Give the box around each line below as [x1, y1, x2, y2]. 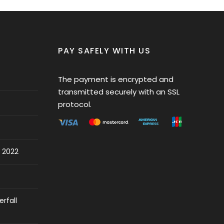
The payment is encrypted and [58, 74, 173, 84]
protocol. [58, 99, 91, 109]
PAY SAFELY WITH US [58, 45, 150, 56]
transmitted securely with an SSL [58, 86, 179, 97]
